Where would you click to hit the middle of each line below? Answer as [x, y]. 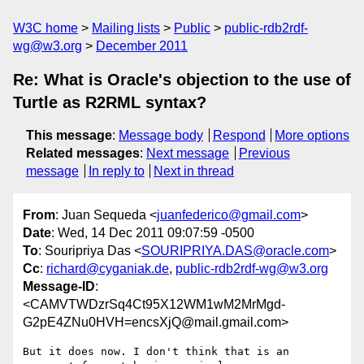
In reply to [116, 171]
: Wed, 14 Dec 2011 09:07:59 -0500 [153, 233]
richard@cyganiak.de [108, 269]
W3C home [45, 28]
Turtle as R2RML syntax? [110, 102]
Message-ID [59, 287]
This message [69, 135]
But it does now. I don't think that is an [156, 352]
